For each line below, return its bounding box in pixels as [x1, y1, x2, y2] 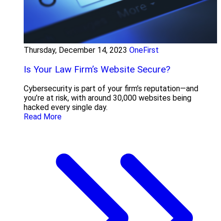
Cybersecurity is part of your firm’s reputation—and [24, 84, 198, 94]
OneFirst [129, 45, 159, 55]
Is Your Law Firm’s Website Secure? [24, 64, 170, 75]
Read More [24, 112, 62, 122]
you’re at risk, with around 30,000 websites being [24, 93, 191, 103]
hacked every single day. [24, 103, 108, 112]
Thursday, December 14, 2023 [24, 45, 127, 55]
